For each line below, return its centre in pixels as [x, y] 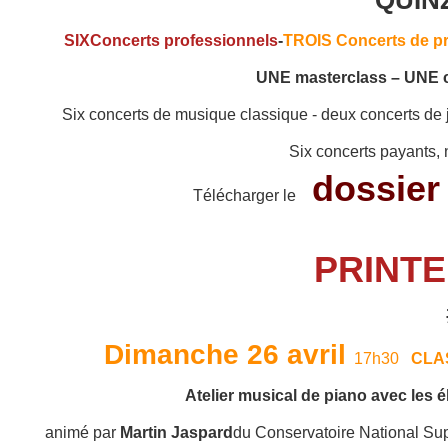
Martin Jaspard [176, 433]
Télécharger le [253, 196]
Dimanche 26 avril [224, 355]
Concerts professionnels [184, 41]
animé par [82, 433]
